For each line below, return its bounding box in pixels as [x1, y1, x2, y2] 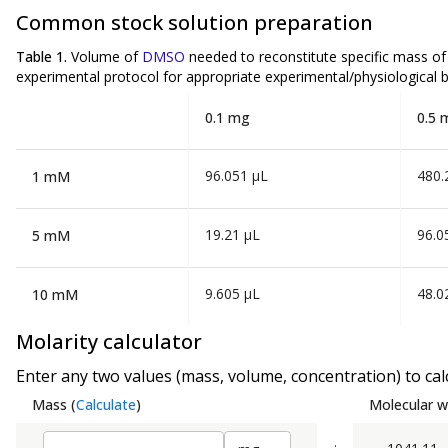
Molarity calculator [16, 328, 202, 356]
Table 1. [16, 46, 71, 66]
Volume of [71, 46, 142, 66]
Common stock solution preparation [16, 8, 373, 36]
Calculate [76, 395, 136, 415]
